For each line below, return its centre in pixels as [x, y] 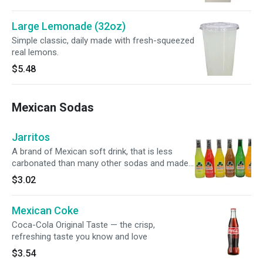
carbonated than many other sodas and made [100, 163]
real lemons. [35, 52]
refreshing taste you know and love [80, 237]
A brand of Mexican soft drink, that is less [92, 151]
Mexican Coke [45, 210]
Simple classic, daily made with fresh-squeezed [103, 41]
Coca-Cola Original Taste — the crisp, [83, 225]
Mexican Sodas [53, 107]
